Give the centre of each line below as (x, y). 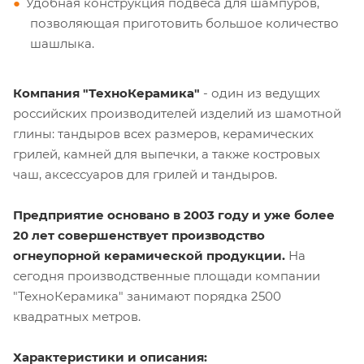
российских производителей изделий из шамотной (177, 113)
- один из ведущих (260, 93)
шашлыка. (62, 43)
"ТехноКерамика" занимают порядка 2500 (147, 296)
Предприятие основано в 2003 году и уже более (174, 214)
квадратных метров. (77, 316)
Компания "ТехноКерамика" (106, 93)
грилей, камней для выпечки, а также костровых (167, 154)
